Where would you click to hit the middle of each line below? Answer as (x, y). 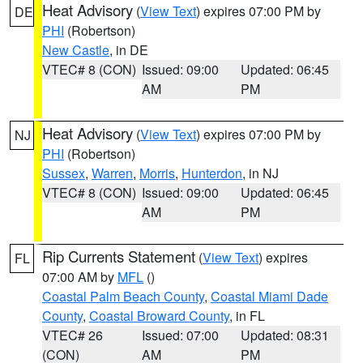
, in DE (129, 50)
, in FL (247, 316)
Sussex (64, 173)
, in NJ (261, 173)
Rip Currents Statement (119, 256)
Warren (112, 173)
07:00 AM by (80, 277)
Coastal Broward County (159, 316)
